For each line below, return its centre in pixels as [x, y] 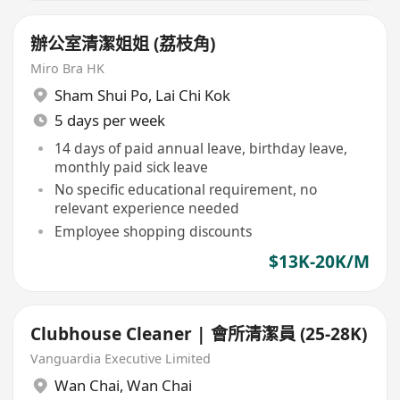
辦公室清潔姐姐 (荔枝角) [123, 43]
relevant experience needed [146, 208]
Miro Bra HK [68, 68]
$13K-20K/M [319, 262]
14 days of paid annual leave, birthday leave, [200, 148]
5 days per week [109, 120]
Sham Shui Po [101, 96]
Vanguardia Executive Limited [121, 358]
